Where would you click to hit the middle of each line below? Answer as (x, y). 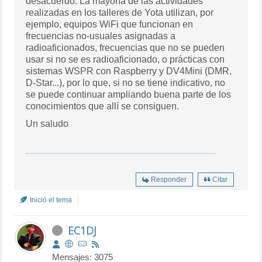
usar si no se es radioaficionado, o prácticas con (125, 59)
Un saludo (47, 123)
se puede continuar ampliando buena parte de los (129, 94)
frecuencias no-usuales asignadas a (101, 36)
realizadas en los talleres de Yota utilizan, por (120, 12)
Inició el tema (50, 200)
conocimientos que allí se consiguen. (103, 106)
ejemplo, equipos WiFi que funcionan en (110, 24)
